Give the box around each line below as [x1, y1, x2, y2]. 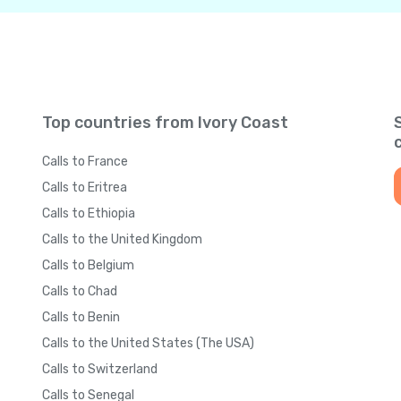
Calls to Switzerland [42, 362, 158, 377]
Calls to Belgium [42, 258, 134, 273]
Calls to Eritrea [42, 180, 127, 195]
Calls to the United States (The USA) [42, 336, 254, 351]
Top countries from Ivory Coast [42, 113, 288, 132]
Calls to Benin [42, 310, 120, 325]
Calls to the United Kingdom [42, 232, 202, 247]
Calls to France [42, 154, 128, 169]
